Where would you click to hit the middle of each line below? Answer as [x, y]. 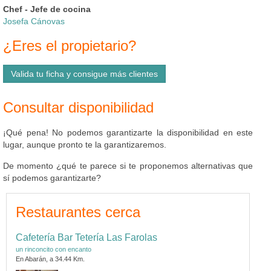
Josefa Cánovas [34, 21]
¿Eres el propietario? [70, 45]
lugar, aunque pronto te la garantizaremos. [85, 144]
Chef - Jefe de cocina [47, 9]
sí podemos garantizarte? [52, 178]
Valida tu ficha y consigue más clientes [84, 73]
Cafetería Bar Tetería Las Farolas [87, 237]
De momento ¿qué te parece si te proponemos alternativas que [128, 165]
